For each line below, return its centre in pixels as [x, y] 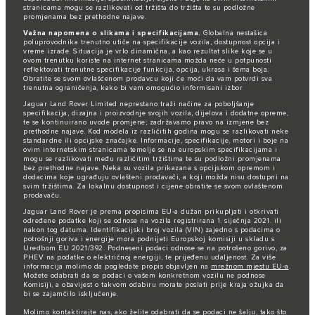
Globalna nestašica [234, 33]
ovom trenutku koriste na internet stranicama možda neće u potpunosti [147, 60]
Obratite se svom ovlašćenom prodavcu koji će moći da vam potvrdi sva [148, 78]
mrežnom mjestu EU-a [250, 266]
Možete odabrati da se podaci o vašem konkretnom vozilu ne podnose [144, 275]
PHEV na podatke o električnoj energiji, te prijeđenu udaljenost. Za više [149, 257]
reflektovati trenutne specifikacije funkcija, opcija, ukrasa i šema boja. [146, 69]
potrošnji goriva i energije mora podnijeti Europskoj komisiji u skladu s [149, 239]
